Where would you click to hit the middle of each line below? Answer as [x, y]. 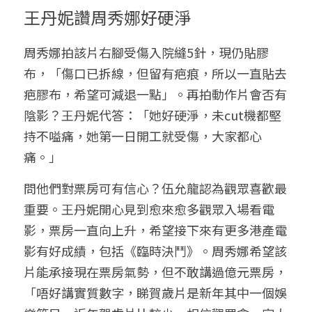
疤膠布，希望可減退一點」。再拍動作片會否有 [155, 94]
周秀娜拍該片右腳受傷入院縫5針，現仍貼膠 [146, 52]
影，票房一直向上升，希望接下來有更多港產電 [155, 229]
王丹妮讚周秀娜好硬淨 [107, 17]
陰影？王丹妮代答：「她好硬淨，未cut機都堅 [153, 115]
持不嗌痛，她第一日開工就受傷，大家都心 [143, 135]
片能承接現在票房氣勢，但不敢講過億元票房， [155, 271]
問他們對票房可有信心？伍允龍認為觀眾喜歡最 [155, 188]
